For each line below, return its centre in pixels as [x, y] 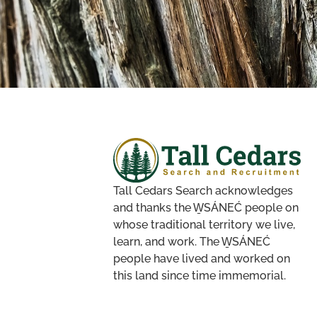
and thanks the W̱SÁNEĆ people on [206, 207]
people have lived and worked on [201, 258]
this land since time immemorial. [199, 275]
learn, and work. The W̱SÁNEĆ [191, 241]
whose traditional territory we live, [204, 224]
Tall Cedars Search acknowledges [203, 190]
